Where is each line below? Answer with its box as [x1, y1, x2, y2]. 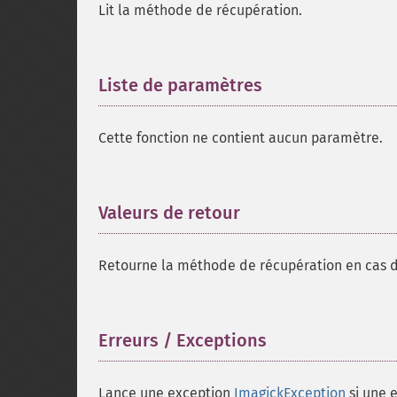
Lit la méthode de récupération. [98, 2, 302, 19]
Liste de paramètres [98, 74, 262, 96]
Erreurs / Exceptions [98, 330, 267, 351]
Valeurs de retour [98, 202, 240, 223]
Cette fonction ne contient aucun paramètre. [98, 129, 383, 146]
